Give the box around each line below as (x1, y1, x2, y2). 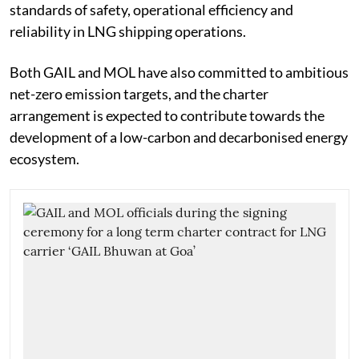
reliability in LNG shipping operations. (10, 22, 246, 41)
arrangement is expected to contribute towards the (10, 107, 325, 125)
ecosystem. (10, 150, 79, 168)
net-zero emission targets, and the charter (10, 85, 268, 103)
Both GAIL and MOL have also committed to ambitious (10, 63, 349, 82)
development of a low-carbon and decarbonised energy (10, 128, 348, 147)
